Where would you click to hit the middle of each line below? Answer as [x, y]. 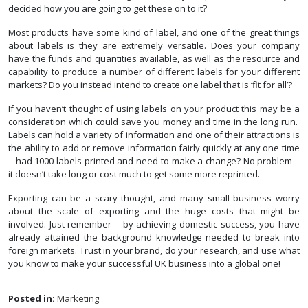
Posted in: [32, 299]
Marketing [78, 299]
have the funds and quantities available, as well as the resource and [154, 59]
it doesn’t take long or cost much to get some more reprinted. [134, 174]
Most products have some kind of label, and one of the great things [154, 33]
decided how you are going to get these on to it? [108, 9]
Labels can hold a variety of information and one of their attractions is [154, 135]
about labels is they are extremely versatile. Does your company [154, 46]
